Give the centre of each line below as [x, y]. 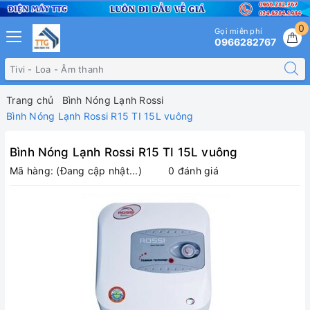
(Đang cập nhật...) [99, 171]
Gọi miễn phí [238, 31]
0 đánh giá [193, 171]
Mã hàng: [31, 171]
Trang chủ [30, 100]
